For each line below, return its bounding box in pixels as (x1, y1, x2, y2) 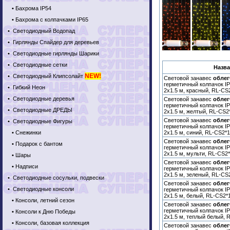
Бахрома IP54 (15, 5, 51, 11)
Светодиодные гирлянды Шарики (11, 50, 99, 56)
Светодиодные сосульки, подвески (11, 175, 104, 181)
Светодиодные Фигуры (11, 118, 72, 124)
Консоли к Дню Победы (15, 208, 75, 215)
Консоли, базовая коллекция (15, 220, 89, 226)
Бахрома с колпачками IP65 (15, 16, 88, 23)
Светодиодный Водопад (11, 28, 75, 34)
